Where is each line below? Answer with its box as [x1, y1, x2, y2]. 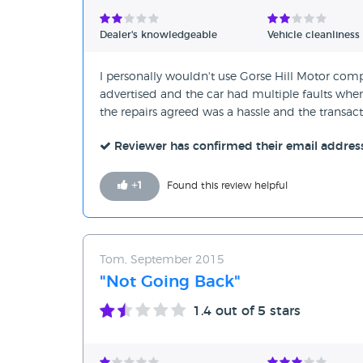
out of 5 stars [211, 305, 301, 318]
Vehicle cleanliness [267, 30, 360, 41]
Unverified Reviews [158, 60, 263, 72]
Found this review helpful [167, 181, 288, 191]
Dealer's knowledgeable [100, 30, 217, 41]
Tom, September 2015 [100, 254, 224, 267]
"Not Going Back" [100, 274, 241, 291]
